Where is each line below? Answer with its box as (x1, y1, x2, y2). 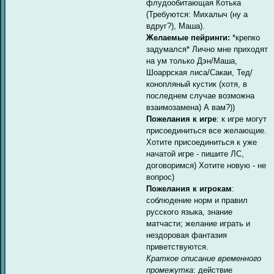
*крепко (230, 32, 261, 42)
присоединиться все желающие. (146, 125, 267, 135)
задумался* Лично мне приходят (146, 44, 268, 54)
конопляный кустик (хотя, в (146, 79, 248, 89)
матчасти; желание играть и (146, 218, 251, 228)
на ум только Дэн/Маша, (146, 56, 238, 65)
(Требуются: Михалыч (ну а (146, 9, 248, 19)
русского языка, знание (146, 207, 233, 217)
